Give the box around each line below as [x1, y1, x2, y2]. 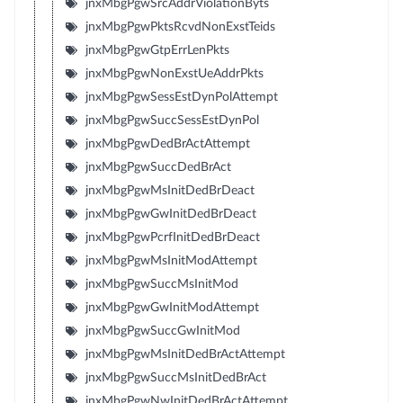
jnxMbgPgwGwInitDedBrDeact [85, 207, 256, 220]
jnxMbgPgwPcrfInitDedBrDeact [85, 230, 260, 244]
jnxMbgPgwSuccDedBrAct [85, 160, 231, 174]
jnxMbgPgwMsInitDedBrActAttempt [85, 347, 285, 361]
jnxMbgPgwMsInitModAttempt [85, 254, 257, 267]
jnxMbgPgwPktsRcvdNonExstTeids [85, 20, 275, 33]
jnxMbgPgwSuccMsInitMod [85, 277, 238, 291]
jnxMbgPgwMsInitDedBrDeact [85, 184, 255, 197]
